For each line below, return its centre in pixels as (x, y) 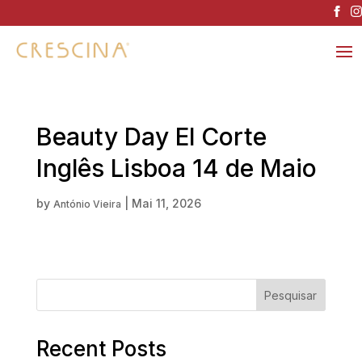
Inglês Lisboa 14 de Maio (176, 168)
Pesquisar (291, 295)
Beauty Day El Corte (151, 137)
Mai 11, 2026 (166, 204)
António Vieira (87, 204)
